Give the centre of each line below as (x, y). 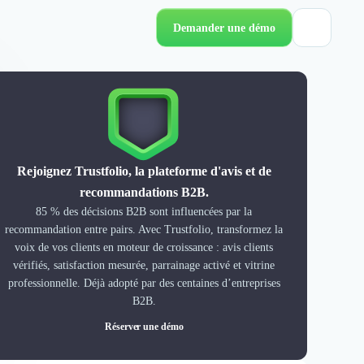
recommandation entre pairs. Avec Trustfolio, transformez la (144, 230)
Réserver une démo (144, 327)
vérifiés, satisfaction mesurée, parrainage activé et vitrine (144, 265)
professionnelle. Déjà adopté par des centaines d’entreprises (144, 283)
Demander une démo (224, 28)
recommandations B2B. (144, 192)
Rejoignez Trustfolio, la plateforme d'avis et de (144, 171)
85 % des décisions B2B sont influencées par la (144, 212)
